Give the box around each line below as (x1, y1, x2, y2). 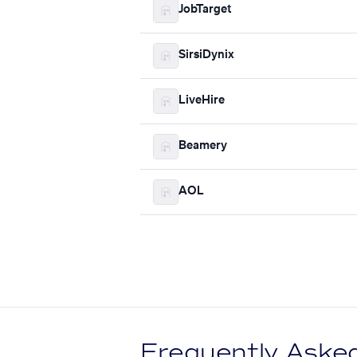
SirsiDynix (178, 49, 234, 61)
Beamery (178, 140, 227, 152)
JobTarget (178, 4, 231, 16)
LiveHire (178, 95, 225, 107)
